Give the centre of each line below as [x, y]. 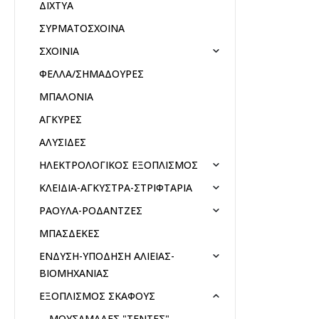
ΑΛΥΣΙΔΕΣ [62, 142]
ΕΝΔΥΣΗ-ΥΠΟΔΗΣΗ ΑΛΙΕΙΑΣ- [106, 256]
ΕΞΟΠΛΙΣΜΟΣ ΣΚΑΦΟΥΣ [97, 296]
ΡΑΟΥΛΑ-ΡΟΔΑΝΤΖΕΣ [90, 210]
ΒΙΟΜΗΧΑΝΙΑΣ [74, 273]
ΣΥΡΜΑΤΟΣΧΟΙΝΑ [82, 28]
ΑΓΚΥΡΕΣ [60, 119]
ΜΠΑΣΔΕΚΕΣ [69, 233]
